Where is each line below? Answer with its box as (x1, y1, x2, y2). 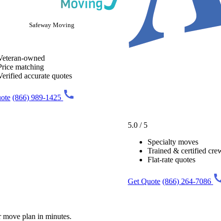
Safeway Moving (29, 21, 74, 29)
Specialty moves (147, 137, 198, 146)
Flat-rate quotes (147, 155, 195, 164)
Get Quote (128, 177, 160, 185)
